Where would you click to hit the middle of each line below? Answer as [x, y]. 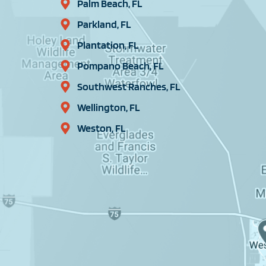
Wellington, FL [108, 107]
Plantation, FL [107, 45]
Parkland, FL [104, 24]
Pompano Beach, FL [120, 66]
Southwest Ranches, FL [128, 87]
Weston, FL [101, 128]
